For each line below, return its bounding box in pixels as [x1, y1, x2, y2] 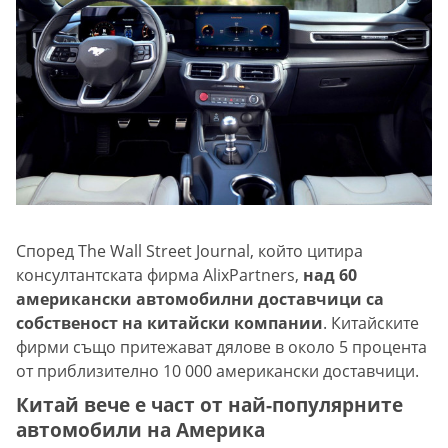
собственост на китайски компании [16, 312, 323, 335]
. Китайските [323, 312, 419, 335]
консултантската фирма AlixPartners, [16, 264, 303, 287]
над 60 [303, 264, 357, 287]
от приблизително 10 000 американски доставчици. [16, 360, 419, 383]
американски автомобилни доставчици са [16, 288, 384, 311]
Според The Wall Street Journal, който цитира [16, 240, 363, 263]
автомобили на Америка [16, 416, 265, 444]
